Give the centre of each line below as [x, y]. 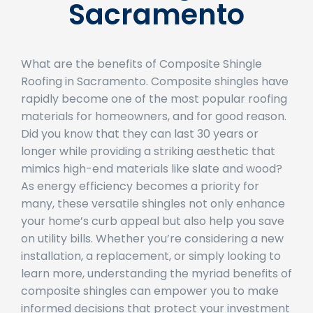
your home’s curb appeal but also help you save [153, 221]
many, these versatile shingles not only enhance [153, 204]
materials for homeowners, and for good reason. [154, 116]
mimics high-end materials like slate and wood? [152, 169]
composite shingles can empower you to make [150, 291]
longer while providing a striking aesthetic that [148, 151]
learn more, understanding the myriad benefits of [156, 274]
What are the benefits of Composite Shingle [141, 64]
